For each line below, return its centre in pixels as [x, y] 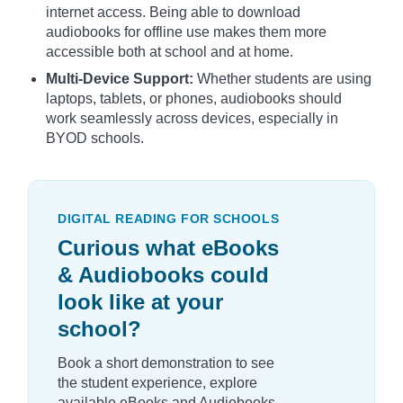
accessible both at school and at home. [170, 51]
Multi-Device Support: [121, 78]
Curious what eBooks [168, 247]
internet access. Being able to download [173, 12]
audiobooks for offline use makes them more [186, 31]
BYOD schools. [95, 138]
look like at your [140, 301]
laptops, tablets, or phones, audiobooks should [194, 98]
